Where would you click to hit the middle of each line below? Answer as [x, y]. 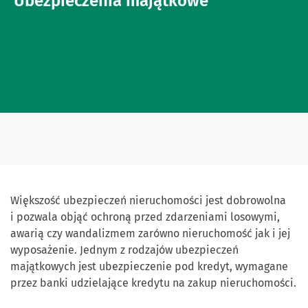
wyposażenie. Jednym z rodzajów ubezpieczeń [124, 250]
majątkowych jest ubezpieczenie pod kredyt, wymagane [149, 266]
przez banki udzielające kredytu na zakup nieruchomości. [153, 283]
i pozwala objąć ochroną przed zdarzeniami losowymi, [145, 217]
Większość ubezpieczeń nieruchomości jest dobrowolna [148, 200]
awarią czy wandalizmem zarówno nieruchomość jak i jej [150, 233]
